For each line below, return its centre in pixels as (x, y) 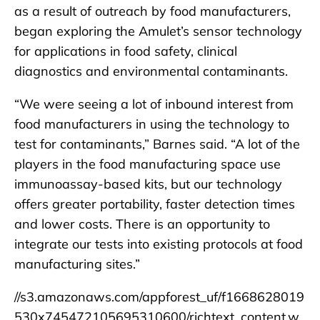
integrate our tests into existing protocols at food (159, 244)
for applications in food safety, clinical (126, 51)
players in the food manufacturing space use (147, 164)
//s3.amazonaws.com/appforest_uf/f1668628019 (159, 296)
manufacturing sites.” (77, 264)
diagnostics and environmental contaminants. (151, 71)
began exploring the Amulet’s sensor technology (158, 31)
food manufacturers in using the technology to (152, 124)
